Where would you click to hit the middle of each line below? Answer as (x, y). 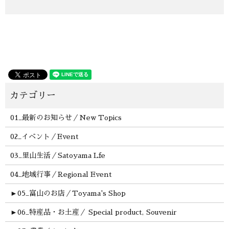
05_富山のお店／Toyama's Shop (71, 193)
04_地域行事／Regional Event (61, 175)
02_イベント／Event (44, 137)
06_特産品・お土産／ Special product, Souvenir (97, 212)
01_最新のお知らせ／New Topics (66, 118)
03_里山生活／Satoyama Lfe (58, 156)
